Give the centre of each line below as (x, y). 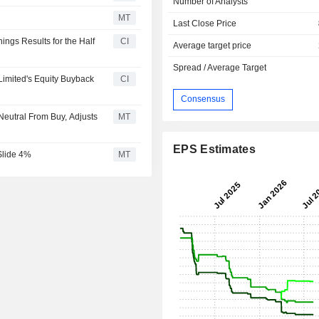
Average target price (213, 45)
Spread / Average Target (220, 67)
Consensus (203, 99)
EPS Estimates (214, 149)
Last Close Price (205, 23)
